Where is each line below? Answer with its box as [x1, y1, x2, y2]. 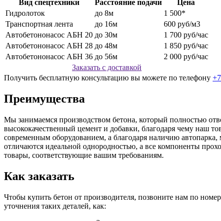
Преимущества [4, 92, 85, 106]
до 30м [95, 31, 117, 39]
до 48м [95, 41, 117, 50]
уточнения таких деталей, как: [4, 202, 106, 211]
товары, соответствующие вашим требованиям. [4, 151, 164, 160]
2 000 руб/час [164, 52, 208, 61]
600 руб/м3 [164, 20, 200, 29]
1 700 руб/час [164, 31, 208, 39]
